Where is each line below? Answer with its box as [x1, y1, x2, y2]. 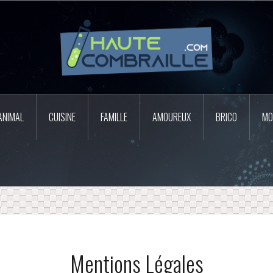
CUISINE [49, 110, 76, 125]
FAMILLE [101, 110, 127, 125]
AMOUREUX [152, 110, 191, 125]
